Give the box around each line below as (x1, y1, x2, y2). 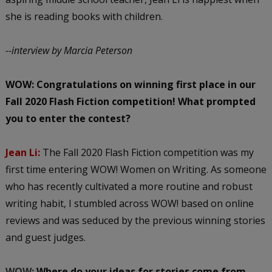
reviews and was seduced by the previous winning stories (5, 213, 265, 227)
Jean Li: (5, 145, 40, 159)
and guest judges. (5, 230, 86, 244)
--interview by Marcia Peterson (5, 43, 132, 57)
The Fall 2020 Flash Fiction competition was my (42, 145, 254, 159)
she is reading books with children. (5, 9, 163, 23)
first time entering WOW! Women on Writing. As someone (5, 162, 267, 176)
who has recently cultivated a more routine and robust (5, 179, 253, 193)
